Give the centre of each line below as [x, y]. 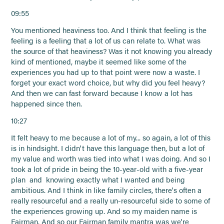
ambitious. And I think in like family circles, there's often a [106, 190]
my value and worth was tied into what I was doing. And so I [111, 158]
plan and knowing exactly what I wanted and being [98, 179]
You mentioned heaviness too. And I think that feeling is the [109, 30]
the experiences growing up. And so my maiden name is [104, 211]
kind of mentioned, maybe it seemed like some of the [99, 61]
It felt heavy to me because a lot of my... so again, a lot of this [111, 137]
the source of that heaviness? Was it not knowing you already [112, 51]
